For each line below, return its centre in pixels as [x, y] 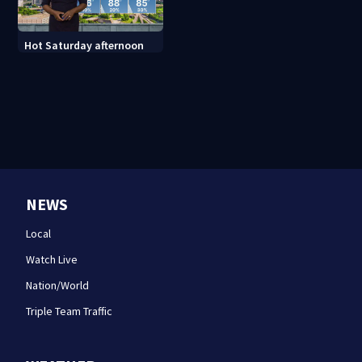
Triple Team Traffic [69, 311]
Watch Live [52, 260]
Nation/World [57, 286]
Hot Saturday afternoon [84, 46]
